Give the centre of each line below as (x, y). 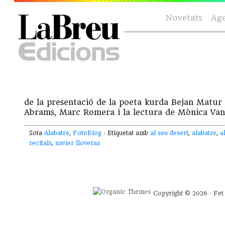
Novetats (184, 18)
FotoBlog (87, 133)
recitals (40, 143)
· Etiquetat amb (126, 133)
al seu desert (169, 133)
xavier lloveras (78, 143)
